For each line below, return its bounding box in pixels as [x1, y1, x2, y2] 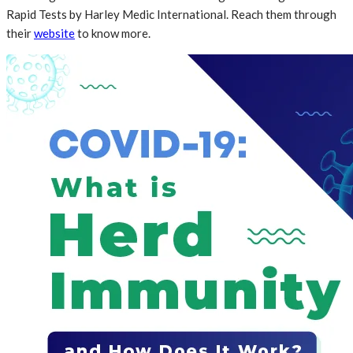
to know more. [75, 25, 150, 40]
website [34, 25, 75, 40]
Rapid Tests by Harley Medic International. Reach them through [6, 6, 336, 21]
